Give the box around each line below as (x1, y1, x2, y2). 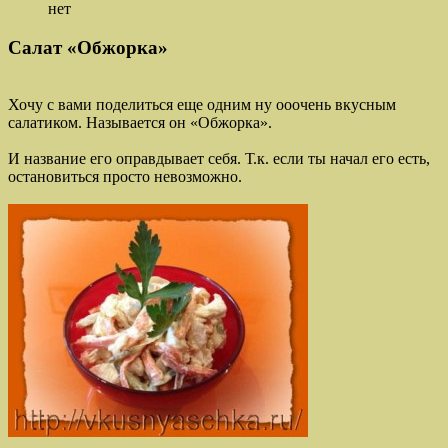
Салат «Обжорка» (8, 37, 168, 59)
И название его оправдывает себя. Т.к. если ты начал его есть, (8, 149, 430, 167)
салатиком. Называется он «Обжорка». (8, 113, 272, 131)
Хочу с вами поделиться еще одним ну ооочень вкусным (8, 95, 396, 113)
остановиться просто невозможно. (8, 167, 242, 185)
